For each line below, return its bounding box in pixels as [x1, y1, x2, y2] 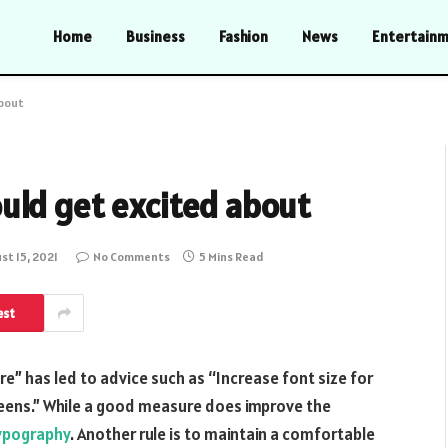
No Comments [93, 248, 170, 264]
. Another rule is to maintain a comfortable [70, 423, 375, 445]
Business [126, 27, 185, 46]
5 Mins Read [199, 248, 264, 264]
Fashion [219, 27, 268, 46]
